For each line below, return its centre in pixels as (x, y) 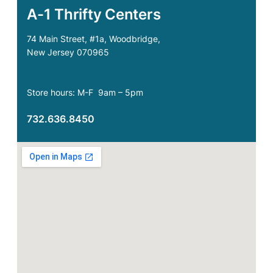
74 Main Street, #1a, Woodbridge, (95, 39)
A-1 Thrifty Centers (94, 15)
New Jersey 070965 (68, 52)
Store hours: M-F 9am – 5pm (85, 93)
